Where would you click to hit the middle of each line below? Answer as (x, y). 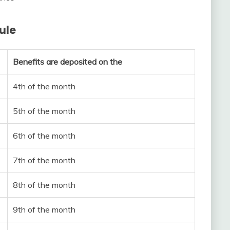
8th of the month (44, 185)
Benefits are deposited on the (68, 62)
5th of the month (44, 111)
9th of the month (44, 210)
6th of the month (44, 136)
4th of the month (44, 87)
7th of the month (44, 160)
